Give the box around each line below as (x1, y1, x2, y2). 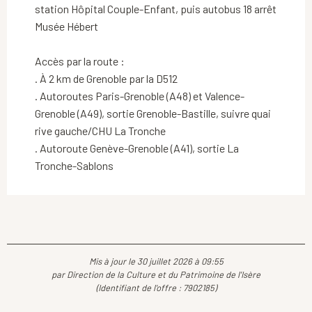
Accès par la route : (35, 54, 125, 68)
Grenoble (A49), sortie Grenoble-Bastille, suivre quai (35, 107, 271, 120)
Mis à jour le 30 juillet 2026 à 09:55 (88, 256, 224, 267)
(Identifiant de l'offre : (95, 282, 183, 294)
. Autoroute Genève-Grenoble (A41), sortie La (35, 141, 239, 155)
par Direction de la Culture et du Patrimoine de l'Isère (52, 269, 260, 281)
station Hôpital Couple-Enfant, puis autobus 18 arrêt (35, 2, 276, 16)
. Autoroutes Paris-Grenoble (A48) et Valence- (35, 89, 244, 103)
